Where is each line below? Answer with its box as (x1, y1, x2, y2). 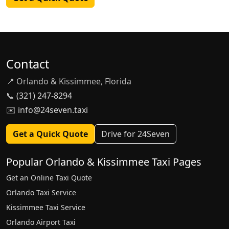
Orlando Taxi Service (6, 187, 76, 197)
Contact (6, 55, 49, 72)
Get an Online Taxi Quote (6, 172, 92, 182)
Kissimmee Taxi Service (6, 202, 85, 212)
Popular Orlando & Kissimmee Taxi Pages (6, 154, 201, 169)
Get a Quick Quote (13, 128, 88, 140)
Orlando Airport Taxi (6, 217, 76, 227)
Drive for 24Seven (101, 128, 170, 140)
